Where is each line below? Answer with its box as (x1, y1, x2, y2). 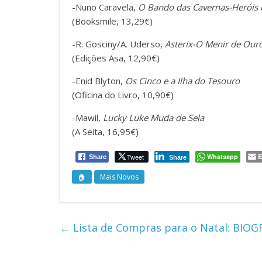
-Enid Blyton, (72, 75, 123, 87)
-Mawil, (72, 112, 103, 124)
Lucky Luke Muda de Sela (103, 112, 204, 124)
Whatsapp (207, 152, 238, 161)
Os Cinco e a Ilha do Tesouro (123, 75, 240, 87)
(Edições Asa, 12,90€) (72, 52, 160, 64)
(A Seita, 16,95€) (72, 126, 139, 138)
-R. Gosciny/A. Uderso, (72, 38, 165, 50)
